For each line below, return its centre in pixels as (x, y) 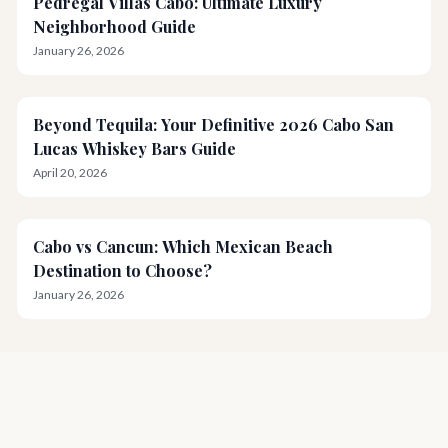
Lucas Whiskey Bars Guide (134, 148)
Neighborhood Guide (114, 26)
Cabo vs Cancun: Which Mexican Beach (183, 246)
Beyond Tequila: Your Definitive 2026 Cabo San (213, 124)
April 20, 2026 (70, 172)
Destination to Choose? (122, 270)
